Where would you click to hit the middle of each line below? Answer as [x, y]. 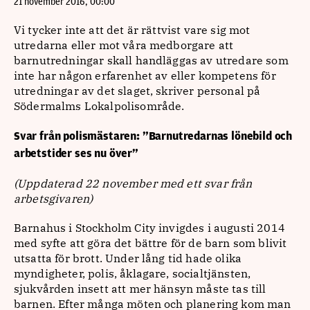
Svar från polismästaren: [78, 136]
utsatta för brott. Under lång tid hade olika [128, 258]
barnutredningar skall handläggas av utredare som [151, 60]
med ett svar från [206, 183]
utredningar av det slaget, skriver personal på [137, 91]
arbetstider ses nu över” [76, 153]
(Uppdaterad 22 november [85, 183]
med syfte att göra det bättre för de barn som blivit [151, 243]
